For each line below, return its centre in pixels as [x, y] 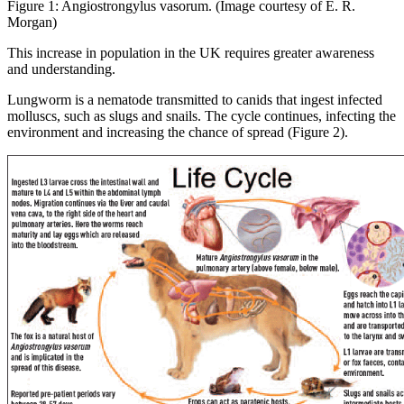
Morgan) [32, 22]
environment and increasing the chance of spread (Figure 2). [178, 132]
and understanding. [61, 69]
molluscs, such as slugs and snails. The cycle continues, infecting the [202, 115]
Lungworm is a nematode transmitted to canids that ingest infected [195, 99]
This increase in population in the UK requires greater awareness [191, 52]
